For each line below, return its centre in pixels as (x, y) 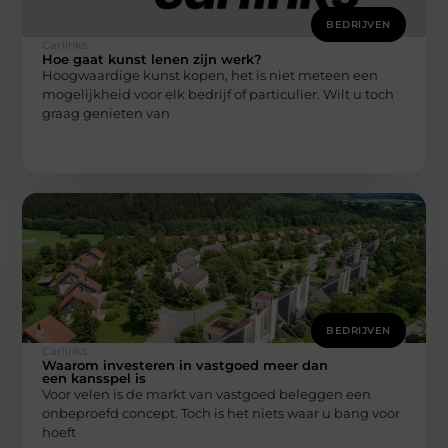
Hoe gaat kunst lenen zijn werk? (152, 58)
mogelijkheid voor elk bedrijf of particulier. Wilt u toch (218, 93)
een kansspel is (94, 378)
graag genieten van (106, 112)
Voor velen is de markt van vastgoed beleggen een (207, 394)
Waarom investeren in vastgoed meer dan (185, 365)
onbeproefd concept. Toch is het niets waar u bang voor (221, 413)
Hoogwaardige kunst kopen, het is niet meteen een (210, 74)
